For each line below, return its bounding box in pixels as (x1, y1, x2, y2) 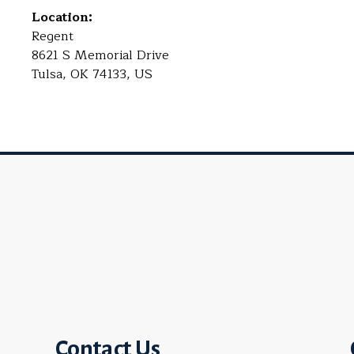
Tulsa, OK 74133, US (32, 64, 153, 85)
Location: (32, 7, 92, 28)
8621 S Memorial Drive (32, 45, 169, 66)
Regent (32, 26, 73, 47)
